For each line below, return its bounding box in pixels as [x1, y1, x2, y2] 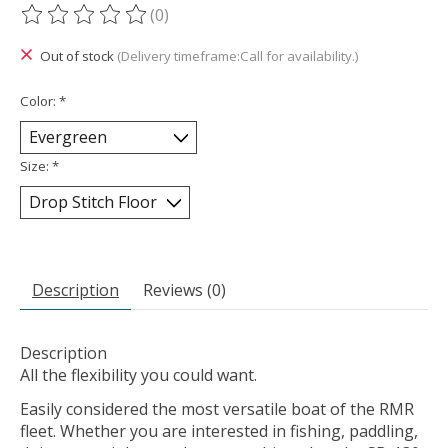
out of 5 [244, 14, 307, 37]
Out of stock [39, 47, 117, 66]
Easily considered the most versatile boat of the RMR [20, 397, 414, 420]
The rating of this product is [20, 14, 235, 37]
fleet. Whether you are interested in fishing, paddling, [20, 419, 418, 442]
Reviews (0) [143, 278, 226, 301]
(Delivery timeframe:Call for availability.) [116, 47, 359, 66]
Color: [20, 91, 59, 110]
